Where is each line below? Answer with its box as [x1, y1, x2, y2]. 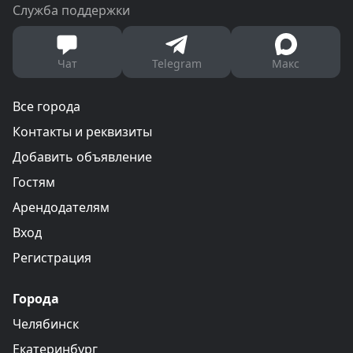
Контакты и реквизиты [13, 123, 152, 140]
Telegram [151, 56, 202, 71]
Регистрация [13, 249, 91, 266]
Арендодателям [13, 199, 110, 216]
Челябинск [13, 315, 79, 333]
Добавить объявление [13, 148, 152, 165]
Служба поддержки [13, 2, 130, 19]
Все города [13, 98, 80, 115]
